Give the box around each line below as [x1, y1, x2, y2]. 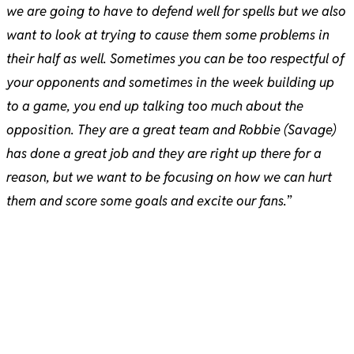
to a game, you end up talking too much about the [6, 97, 303, 115]
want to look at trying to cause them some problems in [6, 26, 330, 44]
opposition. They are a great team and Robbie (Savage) [6, 121, 336, 139]
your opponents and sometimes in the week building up [6, 73, 334, 92]
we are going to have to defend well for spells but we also [6, 2, 346, 21]
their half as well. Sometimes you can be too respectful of [6, 50, 345, 68]
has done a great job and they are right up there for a [6, 145, 322, 163]
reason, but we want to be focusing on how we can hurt [6, 168, 332, 186]
